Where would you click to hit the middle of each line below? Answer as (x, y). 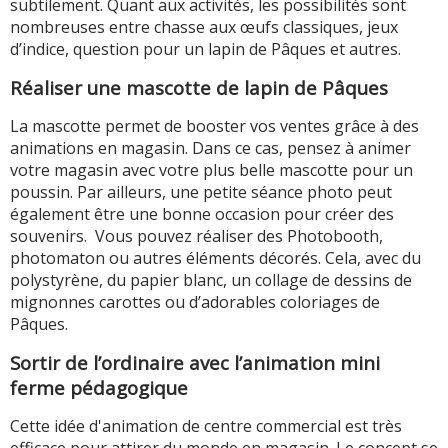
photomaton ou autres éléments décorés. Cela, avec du (215, 257)
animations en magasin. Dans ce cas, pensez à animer (210, 147)
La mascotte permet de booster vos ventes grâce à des (214, 125)
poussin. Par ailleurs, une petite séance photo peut (201, 191)
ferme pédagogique (99, 387)
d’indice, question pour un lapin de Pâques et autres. (205, 48)
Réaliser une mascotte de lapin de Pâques (199, 87)
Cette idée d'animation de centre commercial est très (206, 425)
